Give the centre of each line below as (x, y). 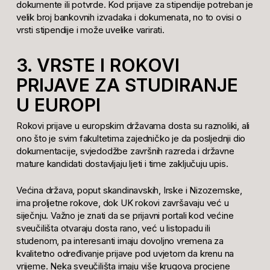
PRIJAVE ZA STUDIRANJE (127, 85)
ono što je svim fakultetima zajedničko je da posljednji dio (131, 139)
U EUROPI (58, 105)
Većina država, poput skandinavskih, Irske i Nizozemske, (129, 190)
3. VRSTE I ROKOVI (98, 65)
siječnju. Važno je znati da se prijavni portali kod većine (125, 215)
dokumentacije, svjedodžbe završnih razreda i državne (125, 151)
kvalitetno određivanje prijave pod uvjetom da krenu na (125, 253)
